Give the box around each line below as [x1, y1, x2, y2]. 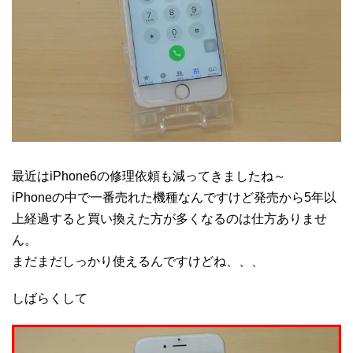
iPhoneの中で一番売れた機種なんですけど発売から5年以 [12, 191, 336, 205]
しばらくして [12, 292, 87, 306]
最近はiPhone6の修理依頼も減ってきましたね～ [12, 169, 286, 184]
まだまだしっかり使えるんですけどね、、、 [12, 255, 264, 269]
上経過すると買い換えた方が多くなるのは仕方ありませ [12, 212, 327, 226]
